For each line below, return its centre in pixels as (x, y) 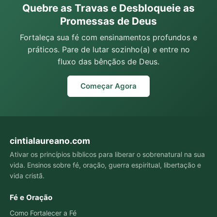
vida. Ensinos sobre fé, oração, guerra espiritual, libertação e (105, 165)
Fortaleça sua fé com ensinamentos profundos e (108, 37)
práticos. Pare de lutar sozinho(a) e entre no (108, 49)
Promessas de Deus (108, 21)
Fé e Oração (31, 198)
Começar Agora (108, 86)
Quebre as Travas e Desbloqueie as (108, 8)
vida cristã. (27, 176)
